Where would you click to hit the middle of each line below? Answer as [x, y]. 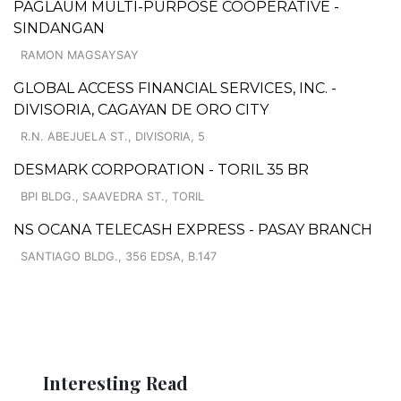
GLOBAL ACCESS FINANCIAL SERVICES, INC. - [175, 88]
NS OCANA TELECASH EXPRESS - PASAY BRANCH [193, 229]
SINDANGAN [59, 28]
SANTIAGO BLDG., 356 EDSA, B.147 [119, 256]
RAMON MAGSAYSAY [80, 55]
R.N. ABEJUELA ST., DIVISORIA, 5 [113, 136]
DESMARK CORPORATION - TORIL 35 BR [161, 169]
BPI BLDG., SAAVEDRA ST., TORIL [112, 196]
